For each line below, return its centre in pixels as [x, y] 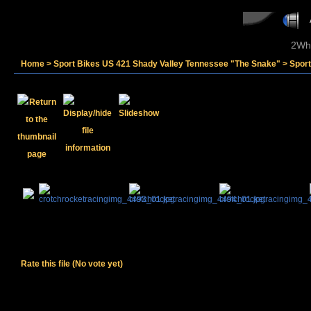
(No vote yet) [98, 264]
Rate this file [47, 264]
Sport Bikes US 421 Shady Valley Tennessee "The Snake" [167, 64]
